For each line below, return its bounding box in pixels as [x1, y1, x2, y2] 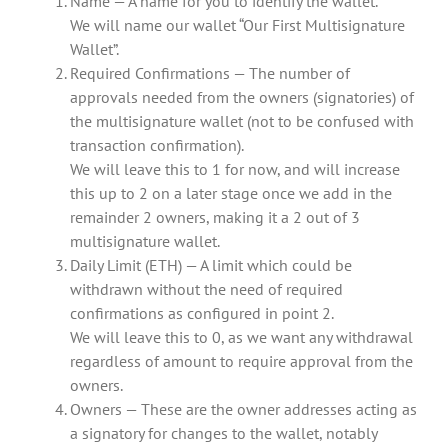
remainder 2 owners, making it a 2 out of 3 [70, 207, 360, 228]
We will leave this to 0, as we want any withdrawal [70, 327, 413, 348]
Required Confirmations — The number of [70, 63, 350, 84]
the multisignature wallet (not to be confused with [70, 111, 414, 132]
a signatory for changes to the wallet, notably [70, 423, 377, 444]
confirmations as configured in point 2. [70, 303, 334, 324]
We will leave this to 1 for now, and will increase [70, 159, 400, 180]
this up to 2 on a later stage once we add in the [70, 183, 392, 204]
